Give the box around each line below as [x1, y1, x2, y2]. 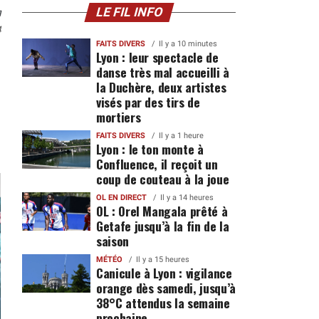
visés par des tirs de [95, 93, 200, 111]
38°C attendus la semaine [95, 293, 230, 312]
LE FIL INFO [93, 5, 164, 19]
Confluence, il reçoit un [95, 155, 218, 173]
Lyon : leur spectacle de [95, 48, 219, 66]
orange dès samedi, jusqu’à [95, 278, 236, 297]
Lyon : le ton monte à [95, 140, 204, 158]
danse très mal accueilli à [95, 63, 229, 81]
